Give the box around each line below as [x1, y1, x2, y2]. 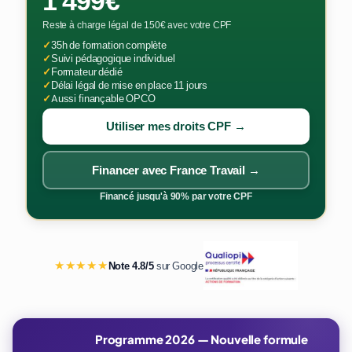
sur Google [153, 258, 204, 273]
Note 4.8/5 [108, 258, 154, 273]
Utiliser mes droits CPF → [106, 119, 246, 134]
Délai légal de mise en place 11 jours [50, 79, 208, 92]
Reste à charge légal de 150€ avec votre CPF [42, 19, 232, 31]
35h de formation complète [50, 38, 167, 52]
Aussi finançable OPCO [50, 92, 156, 105]
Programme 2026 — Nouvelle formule [94, 332, 308, 346]
